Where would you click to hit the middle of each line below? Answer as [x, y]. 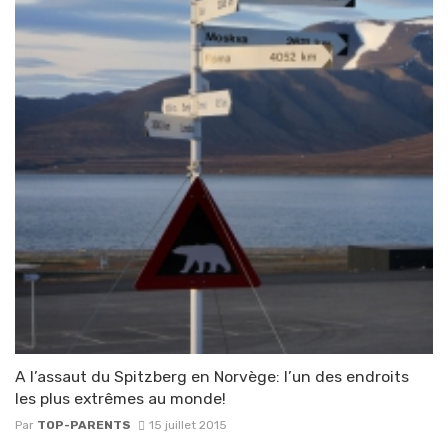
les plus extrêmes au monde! [120, 398]
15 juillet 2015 [187, 425]
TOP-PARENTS [84, 425]
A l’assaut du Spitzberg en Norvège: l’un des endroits [212, 376]
